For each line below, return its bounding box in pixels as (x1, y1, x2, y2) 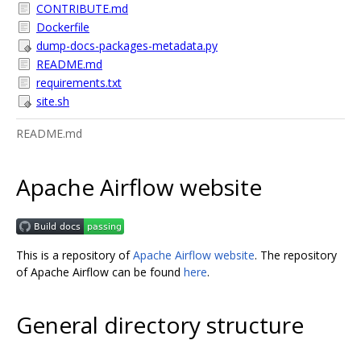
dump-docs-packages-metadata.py (36, 38, 218, 53)
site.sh (36, 93, 69, 109)
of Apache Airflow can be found (16, 263, 184, 280)
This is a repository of (16, 247, 133, 263)
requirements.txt (36, 75, 122, 90)
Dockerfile (36, 19, 89, 35)
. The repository (255, 247, 337, 263)
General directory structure (16, 309, 304, 341)
